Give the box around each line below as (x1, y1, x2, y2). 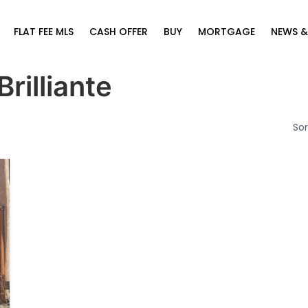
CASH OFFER (89, 24, 148, 38)
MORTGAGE (198, 24, 256, 38)
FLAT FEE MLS (14, 24, 74, 38)
